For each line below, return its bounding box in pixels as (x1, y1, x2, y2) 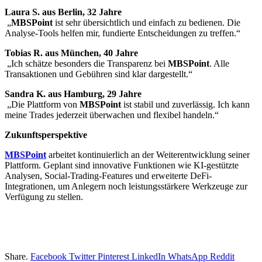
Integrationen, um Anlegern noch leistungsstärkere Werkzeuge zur (5, 181, 247, 192)
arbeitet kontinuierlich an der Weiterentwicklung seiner (46, 150, 250, 160)
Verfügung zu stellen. (5, 192, 83, 202)
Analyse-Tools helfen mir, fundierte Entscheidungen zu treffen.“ (5, 28, 240, 39)
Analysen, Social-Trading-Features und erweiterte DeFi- (5, 171, 212, 181)
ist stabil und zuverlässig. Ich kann (121, 99, 250, 110)
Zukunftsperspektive (5, 130, 87, 140)
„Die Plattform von (5, 99, 80, 110)
